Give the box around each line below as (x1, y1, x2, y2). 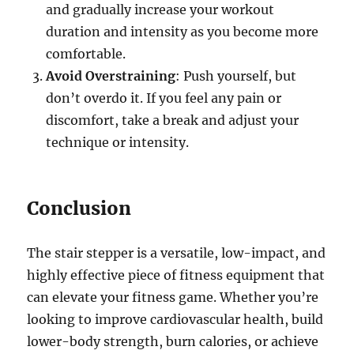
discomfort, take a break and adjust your (46, 112, 299, 129)
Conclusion (27, 197, 132, 220)
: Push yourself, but (175, 68, 297, 85)
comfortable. (46, 46, 126, 62)
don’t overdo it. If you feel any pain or (46, 90, 282, 107)
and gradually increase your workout (46, 2, 275, 18)
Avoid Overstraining (46, 68, 176, 85)
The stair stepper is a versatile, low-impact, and (27, 245, 326, 262)
